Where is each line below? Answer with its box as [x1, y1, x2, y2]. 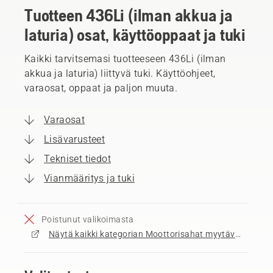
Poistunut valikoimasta [41, 214, 134, 224]
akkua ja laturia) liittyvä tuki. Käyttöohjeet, [24, 67, 216, 79]
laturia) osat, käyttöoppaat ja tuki [24, 24, 246, 44]
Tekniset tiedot [44, 152, 111, 165]
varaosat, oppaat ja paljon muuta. [24, 82, 178, 94]
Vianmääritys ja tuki [44, 172, 135, 184]
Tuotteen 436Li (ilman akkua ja [24, 5, 233, 25]
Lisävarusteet [44, 133, 105, 145]
